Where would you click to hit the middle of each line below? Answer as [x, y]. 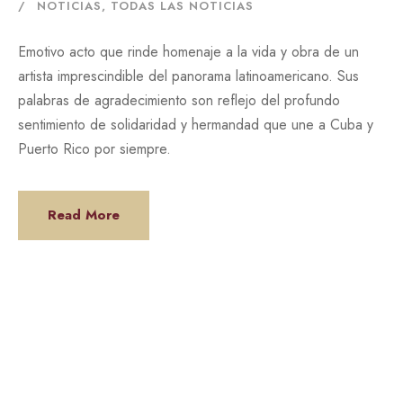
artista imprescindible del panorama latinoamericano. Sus [188, 76]
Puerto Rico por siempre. [94, 149]
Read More [84, 215]
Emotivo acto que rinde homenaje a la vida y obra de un [188, 52]
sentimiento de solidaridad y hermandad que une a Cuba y [196, 125]
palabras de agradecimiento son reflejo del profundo [179, 100]
